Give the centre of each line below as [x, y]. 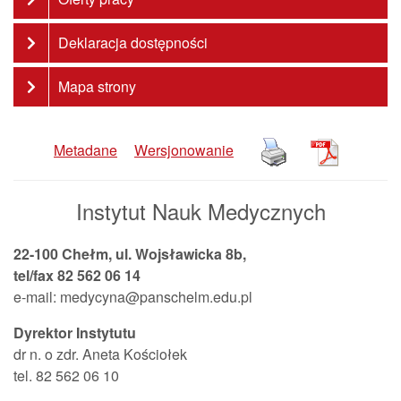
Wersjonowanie [184, 150]
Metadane [85, 150]
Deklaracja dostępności [133, 43]
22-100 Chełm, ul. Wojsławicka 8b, [130, 254]
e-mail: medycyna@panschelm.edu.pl [133, 297]
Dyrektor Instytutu [77, 333]
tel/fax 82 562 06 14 [77, 275]
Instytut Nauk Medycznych [200, 211]
